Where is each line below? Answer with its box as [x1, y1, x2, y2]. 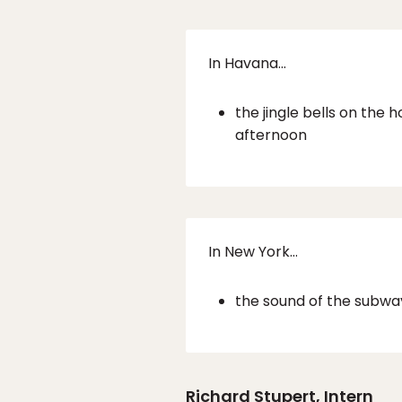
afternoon [235, 125, 307, 146]
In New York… [208, 241, 298, 263]
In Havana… [208, 53, 286, 74]
